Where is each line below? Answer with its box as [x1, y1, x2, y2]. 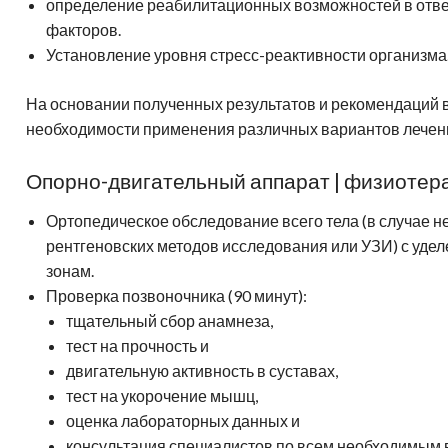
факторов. [46, 19, 127, 39]
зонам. [46, 260, 94, 280]
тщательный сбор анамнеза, [66, 310, 273, 330]
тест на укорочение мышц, [66, 385, 258, 405]
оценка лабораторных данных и [66, 410, 300, 430]
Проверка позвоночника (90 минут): [46, 285, 307, 305]
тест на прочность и [66, 335, 209, 355]
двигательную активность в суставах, [66, 360, 338, 380]
